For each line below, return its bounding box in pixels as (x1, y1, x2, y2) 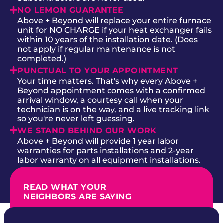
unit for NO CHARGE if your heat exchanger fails (17, 25, 212, 35)
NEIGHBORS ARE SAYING (23, 192, 132, 202)
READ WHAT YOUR (23, 182, 107, 192)
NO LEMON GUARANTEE (17, 5, 124, 15)
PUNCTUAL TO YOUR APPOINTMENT (17, 65, 178, 75)
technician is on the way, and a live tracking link (17, 104, 210, 114)
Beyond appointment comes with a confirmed (17, 85, 206, 95)
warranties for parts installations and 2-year (17, 145, 194, 155)
